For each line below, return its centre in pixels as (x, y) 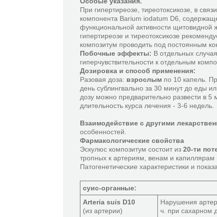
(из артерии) (103, 211)
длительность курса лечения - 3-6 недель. (147, 106)
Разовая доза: (103, 79)
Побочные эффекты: (116, 53)
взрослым (144, 79)
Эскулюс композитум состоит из (132, 149)
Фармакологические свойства (132, 140)
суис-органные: (110, 188)
